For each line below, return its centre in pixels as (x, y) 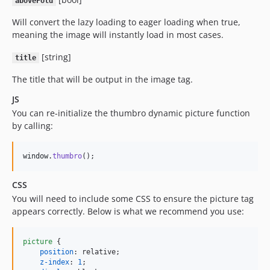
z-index (55, 262)
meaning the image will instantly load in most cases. (118, 35)
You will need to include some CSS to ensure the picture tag (133, 199)
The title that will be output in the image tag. (102, 79)
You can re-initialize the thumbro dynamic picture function (131, 113)
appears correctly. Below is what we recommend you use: (128, 211)
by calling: (33, 126)
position (57, 252)
